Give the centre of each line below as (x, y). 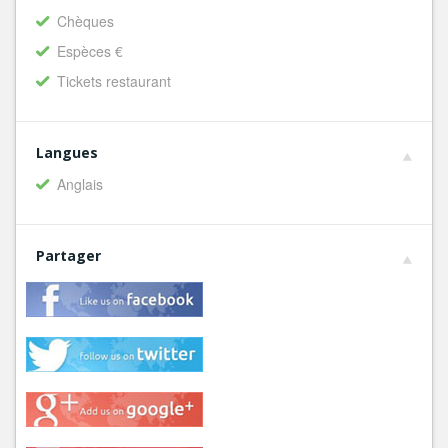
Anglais (80, 184)
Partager (68, 255)
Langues (67, 152)
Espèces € (90, 51)
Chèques (85, 21)
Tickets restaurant (114, 81)
